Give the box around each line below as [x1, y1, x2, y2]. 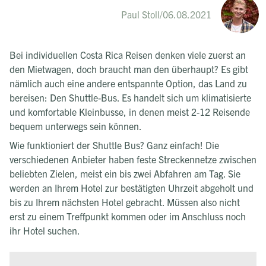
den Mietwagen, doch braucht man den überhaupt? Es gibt [9, 62, 248, 75]
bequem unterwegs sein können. [9, 119, 142, 132]
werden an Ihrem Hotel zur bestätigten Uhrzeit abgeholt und [9, 181, 254, 194]
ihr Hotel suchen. [9, 224, 80, 236]
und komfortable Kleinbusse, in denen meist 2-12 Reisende [9, 105, 250, 118]
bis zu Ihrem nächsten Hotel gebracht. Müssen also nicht [9, 195, 240, 208]
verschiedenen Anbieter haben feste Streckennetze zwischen [9, 153, 256, 165]
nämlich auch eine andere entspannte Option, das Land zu [9, 77, 247, 89]
